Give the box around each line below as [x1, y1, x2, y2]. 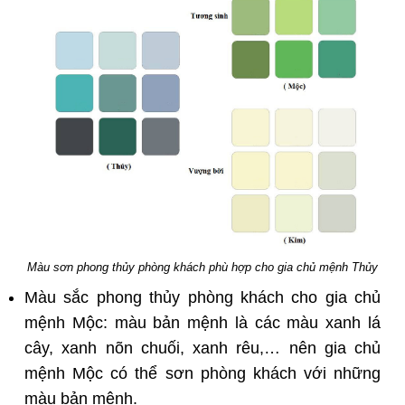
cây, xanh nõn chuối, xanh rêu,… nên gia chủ [24, 338, 381, 357]
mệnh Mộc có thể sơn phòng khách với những [24, 363, 381, 382]
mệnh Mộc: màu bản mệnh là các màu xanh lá [24, 313, 381, 332]
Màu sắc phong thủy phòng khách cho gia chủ [24, 287, 381, 306]
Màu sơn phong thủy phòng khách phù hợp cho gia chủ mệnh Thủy [27, 259, 378, 274]
